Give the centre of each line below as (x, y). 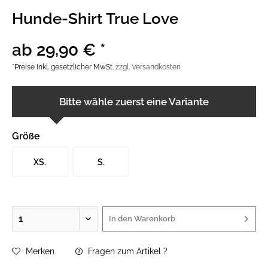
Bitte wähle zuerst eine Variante (134, 102)
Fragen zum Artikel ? (127, 251)
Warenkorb (154, 219)
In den (120, 219)
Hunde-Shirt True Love (95, 19)
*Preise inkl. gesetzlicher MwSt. (64, 67)
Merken (40, 251)
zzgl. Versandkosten (148, 67)
